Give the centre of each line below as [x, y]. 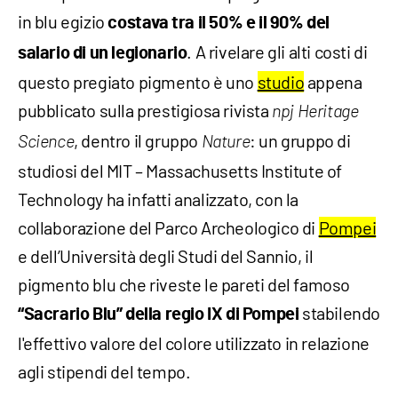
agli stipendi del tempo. [104, 372]
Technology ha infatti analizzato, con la [159, 199]
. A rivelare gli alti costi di [277, 52]
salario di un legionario [103, 54]
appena [333, 82]
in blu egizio [63, 22]
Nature [226, 143]
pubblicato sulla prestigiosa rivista [145, 111]
